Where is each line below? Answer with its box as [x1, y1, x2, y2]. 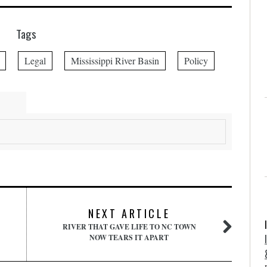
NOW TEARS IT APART [89, 232, 169, 243]
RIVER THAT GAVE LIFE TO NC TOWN [62, 222, 196, 232]
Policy [184, 54, 208, 67]
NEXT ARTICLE [88, 206, 170, 221]
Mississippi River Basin [71, 54, 159, 67]
